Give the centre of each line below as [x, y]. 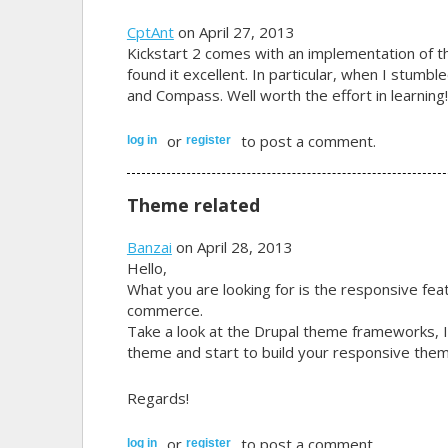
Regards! [157, 397]
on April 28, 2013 [232, 246]
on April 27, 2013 [234, 31]
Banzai [149, 246]
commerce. [164, 309]
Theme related [193, 204]
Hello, [146, 267]
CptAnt [150, 31]
